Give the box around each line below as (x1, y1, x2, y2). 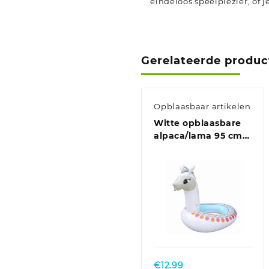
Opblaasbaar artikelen (154, 101, 251, 112)
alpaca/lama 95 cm (154, 130, 243, 142)
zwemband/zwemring (154, 143, 257, 154)
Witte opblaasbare (154, 118, 241, 129)
